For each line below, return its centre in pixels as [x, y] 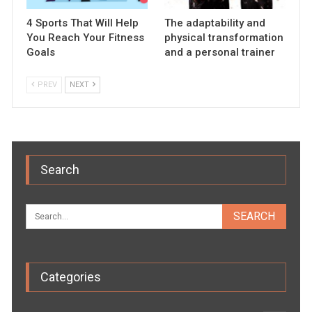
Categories [71, 276]
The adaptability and [215, 23]
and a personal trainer [220, 52]
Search [60, 169]
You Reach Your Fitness [86, 37]
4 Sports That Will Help [83, 23]
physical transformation [224, 37]
